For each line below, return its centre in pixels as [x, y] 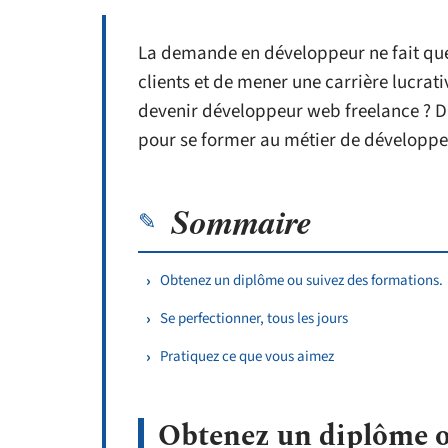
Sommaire [241, 221]
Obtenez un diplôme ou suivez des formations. [301, 280]
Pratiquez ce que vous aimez [247, 356]
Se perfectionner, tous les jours [254, 318]
